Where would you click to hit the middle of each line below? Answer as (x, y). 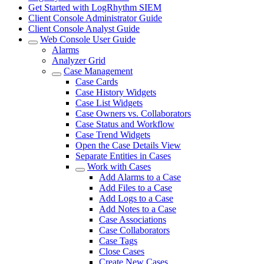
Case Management (98, 71)
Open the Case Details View (128, 145)
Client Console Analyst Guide (84, 29)
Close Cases (122, 251)
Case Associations (133, 220)
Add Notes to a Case (138, 209)
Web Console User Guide (88, 39)
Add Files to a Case (136, 188)
